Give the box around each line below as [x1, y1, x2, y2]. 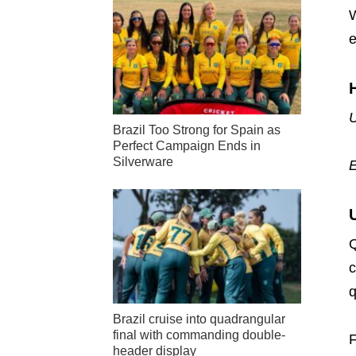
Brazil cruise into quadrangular [113, 312, 285, 327]
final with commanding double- [113, 328, 285, 342]
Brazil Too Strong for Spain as [113, 123, 281, 137]
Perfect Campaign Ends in [113, 139, 261, 153]
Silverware [113, 155, 173, 168]
